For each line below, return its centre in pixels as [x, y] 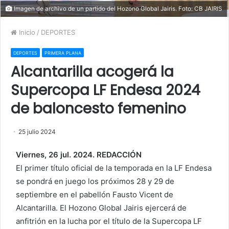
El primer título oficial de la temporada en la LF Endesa [114, 168]
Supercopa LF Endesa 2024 [106, 90]
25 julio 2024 [37, 131]
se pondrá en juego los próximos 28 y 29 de [95, 181]
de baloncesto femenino [98, 108]
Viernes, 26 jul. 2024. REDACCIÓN [79, 154]
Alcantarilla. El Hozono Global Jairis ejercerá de [101, 208]
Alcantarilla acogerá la [92, 72]
